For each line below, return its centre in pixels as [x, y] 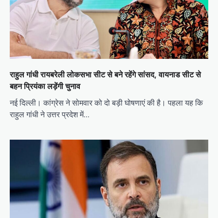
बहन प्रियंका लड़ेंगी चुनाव [45, 86]
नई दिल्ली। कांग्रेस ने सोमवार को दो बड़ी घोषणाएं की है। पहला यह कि [106, 102]
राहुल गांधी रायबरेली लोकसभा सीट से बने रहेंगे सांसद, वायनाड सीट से [105, 74]
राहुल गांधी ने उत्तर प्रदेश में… [50, 114]
